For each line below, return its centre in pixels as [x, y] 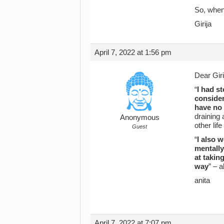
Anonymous [139, 117]
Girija [203, 24]
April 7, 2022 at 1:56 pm [133, 52]
